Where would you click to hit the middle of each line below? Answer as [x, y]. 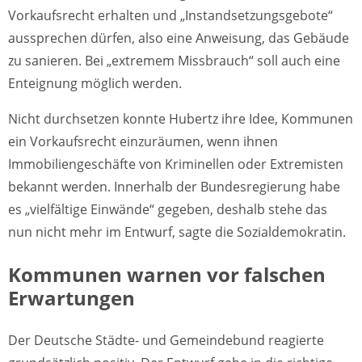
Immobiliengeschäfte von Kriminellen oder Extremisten [176, 164]
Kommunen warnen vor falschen [167, 275]
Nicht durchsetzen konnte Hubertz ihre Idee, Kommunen [181, 119]
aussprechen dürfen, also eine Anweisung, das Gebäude [179, 38]
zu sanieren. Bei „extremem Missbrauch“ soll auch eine [174, 61]
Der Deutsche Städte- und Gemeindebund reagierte [166, 341]
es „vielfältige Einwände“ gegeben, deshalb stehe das [168, 210]
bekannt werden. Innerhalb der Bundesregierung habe [174, 187]
